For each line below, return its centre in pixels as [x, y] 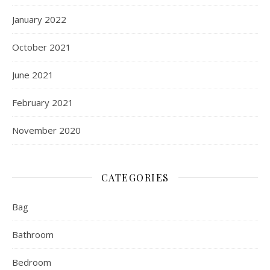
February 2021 [43, 102]
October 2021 [42, 47]
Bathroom [33, 234]
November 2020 [46, 130]
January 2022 [39, 19]
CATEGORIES [135, 177]
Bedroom [32, 262]
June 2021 [33, 74]
